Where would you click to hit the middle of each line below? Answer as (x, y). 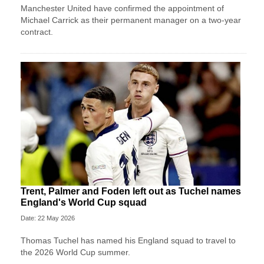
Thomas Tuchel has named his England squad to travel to (128, 240)
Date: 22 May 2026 (48, 218)
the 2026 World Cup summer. (75, 252)
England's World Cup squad (84, 202)
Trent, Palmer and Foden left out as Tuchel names (131, 191)
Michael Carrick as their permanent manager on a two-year (131, 20)
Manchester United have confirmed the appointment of (122, 8)
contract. (37, 32)
